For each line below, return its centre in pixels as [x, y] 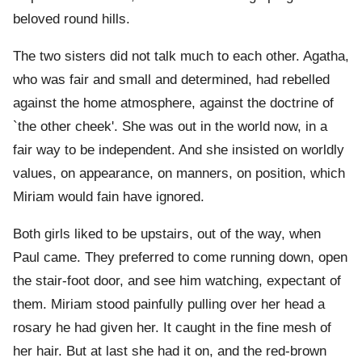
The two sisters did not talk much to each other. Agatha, [181, 57]
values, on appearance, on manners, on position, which [179, 174]
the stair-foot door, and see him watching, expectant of [177, 281]
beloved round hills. [72, 19]
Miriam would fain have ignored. [109, 197]
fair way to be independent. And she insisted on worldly [179, 150]
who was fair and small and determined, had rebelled [171, 80]
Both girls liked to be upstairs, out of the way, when [167, 234]
